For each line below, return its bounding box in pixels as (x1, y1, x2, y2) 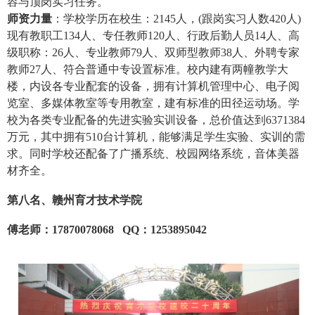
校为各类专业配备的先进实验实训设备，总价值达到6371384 (7, 114, 305, 127)
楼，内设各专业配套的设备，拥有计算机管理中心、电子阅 (7, 80, 300, 93)
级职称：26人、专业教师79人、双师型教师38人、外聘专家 (7, 46, 300, 59)
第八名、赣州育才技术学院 (7, 194, 142, 207)
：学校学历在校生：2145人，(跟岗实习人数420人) (52, 13, 301, 25)
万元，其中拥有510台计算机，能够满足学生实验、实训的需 (7, 131, 305, 143)
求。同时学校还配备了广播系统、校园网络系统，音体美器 (7, 148, 300, 160)
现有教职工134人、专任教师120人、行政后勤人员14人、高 (7, 30, 300, 42)
